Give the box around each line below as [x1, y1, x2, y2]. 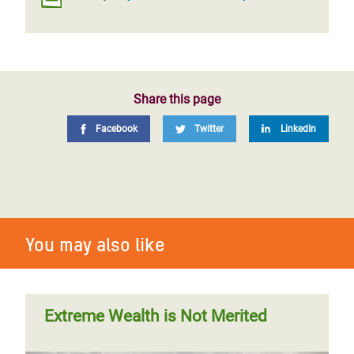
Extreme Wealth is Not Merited [44, 307, 267, 326]
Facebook [96, 123, 137, 134]
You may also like [25, 233, 165, 256]
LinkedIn [281, 123, 316, 134]
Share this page [134, 92, 220, 107]
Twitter [194, 123, 224, 134]
